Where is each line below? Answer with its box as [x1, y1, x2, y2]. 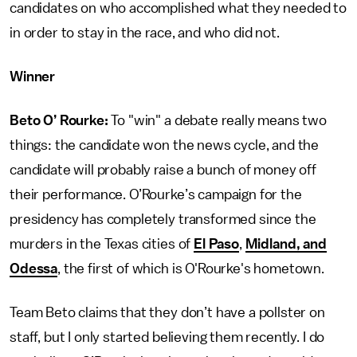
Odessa [10, 261, 58, 276]
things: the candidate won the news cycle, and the [10, 138, 320, 152]
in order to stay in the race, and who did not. [10, 25, 280, 40]
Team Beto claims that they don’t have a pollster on [10, 305, 325, 320]
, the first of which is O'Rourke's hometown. [57, 261, 325, 276]
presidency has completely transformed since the [10, 212, 316, 226]
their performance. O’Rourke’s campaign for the [10, 187, 302, 202]
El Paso [194, 237, 239, 251]
